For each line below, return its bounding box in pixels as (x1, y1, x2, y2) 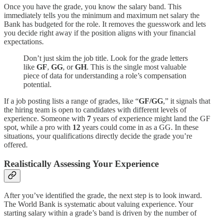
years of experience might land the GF (91, 114, 210, 123)
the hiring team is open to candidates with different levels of (4, 105, 186, 114)
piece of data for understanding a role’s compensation (23, 71, 186, 80)
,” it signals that (163, 96, 210, 105)
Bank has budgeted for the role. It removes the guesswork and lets (4, 19, 206, 28)
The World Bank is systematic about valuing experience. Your (4, 200, 193, 209)
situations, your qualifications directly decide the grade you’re (4, 131, 192, 140)
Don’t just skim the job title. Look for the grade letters (23, 54, 188, 62)
